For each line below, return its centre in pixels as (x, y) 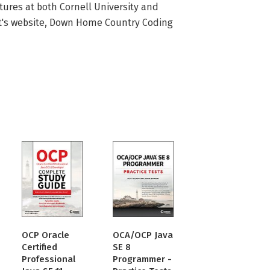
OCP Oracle (46, 235)
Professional (49, 259)
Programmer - (143, 259)
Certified (40, 247)
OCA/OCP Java (143, 235)
